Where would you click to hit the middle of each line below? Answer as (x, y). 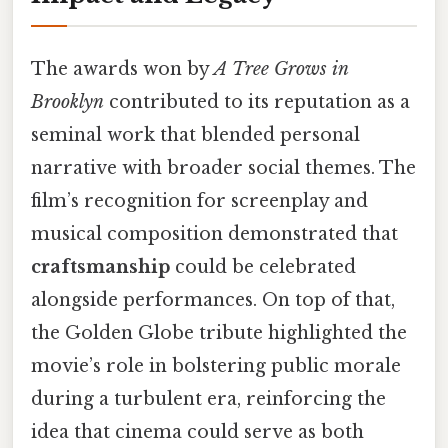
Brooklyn (67, 102)
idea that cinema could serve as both (197, 432)
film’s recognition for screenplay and (199, 201)
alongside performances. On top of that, (213, 300)
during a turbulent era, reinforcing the (208, 399)
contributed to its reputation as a (257, 102)
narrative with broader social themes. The (223, 168)
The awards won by (122, 69)
